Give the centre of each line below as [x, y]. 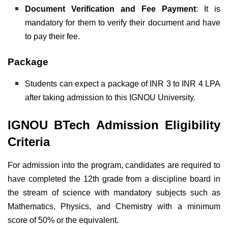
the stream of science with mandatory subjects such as [114, 192]
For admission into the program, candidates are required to [114, 165]
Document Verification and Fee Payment [111, 9]
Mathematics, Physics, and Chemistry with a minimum [114, 206]
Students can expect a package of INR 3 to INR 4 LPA [123, 83]
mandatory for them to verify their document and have [123, 22]
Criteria [29, 141]
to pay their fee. [53, 36]
